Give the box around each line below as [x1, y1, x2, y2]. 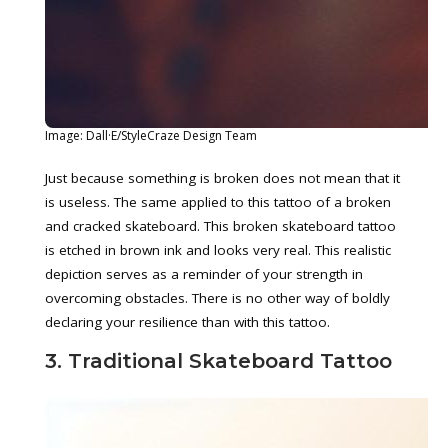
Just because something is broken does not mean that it [45, 169, 400, 187]
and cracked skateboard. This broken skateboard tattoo [45, 217, 396, 235]
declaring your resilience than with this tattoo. [45, 313, 330, 331]
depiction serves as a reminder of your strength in [45, 265, 363, 283]
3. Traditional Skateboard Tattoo [45, 349, 392, 373]
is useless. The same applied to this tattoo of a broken [45, 193, 391, 211]
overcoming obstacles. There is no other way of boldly [45, 289, 390, 307]
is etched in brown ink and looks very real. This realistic [45, 241, 391, 259]
